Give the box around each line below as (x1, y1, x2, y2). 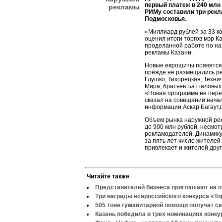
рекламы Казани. (145, 49, 193, 56)
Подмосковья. (145, 15, 186, 22)
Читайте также (87, 173, 129, 180)
